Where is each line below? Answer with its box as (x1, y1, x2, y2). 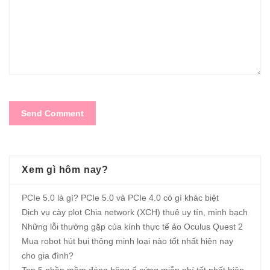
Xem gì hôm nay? (22, 165, 108, 175)
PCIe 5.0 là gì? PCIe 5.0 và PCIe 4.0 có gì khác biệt (22, 193, 219, 203)
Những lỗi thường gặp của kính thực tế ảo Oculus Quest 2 (22, 222, 243, 232)
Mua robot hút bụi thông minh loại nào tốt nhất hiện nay (22, 236, 233, 246)
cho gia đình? (22, 251, 74, 261)
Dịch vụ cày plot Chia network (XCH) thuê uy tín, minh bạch (22, 207, 248, 218)
